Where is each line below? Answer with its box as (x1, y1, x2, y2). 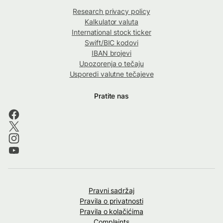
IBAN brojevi (92, 49, 131, 58)
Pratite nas (94, 92, 129, 101)
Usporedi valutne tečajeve (69, 70, 154, 79)
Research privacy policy (73, 7, 150, 16)
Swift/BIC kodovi (85, 38, 138, 47)
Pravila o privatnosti (80, 197, 143, 206)
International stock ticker (72, 28, 151, 37)
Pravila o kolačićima (80, 207, 143, 216)
